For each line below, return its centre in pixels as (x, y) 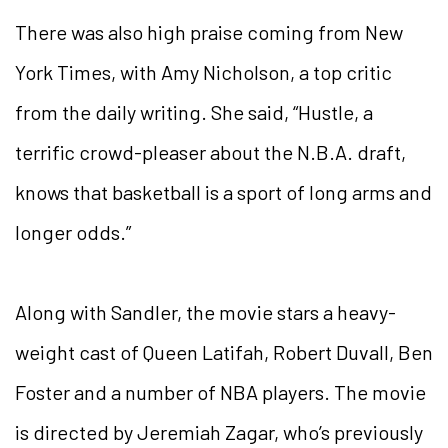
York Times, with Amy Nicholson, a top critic (203, 71)
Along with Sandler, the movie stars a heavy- (205, 311)
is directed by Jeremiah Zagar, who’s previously (219, 431)
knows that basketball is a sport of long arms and (223, 191)
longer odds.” (73, 231)
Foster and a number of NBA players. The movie (220, 391)
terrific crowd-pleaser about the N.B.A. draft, (210, 151)
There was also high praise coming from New (209, 31)
